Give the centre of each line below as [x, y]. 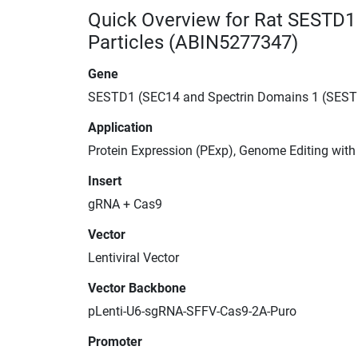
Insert [105, 181]
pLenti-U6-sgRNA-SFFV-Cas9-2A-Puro [192, 311]
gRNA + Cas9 [125, 204]
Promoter [115, 341]
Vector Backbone [137, 288]
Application [120, 127]
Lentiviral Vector [133, 257]
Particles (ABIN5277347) [193, 42]
